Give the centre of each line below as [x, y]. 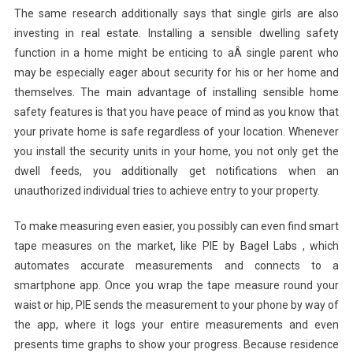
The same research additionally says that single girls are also [176, 14]
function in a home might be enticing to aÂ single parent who [176, 53]
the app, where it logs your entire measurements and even [176, 325]
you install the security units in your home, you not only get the [176, 152]
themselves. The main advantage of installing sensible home [176, 93]
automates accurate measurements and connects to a [176, 266]
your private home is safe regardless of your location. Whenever [176, 132]
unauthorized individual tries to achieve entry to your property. [167, 191]
